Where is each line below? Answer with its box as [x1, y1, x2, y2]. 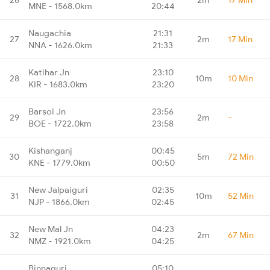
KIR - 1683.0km [28, 78, 87, 90]
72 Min [228, 151, 254, 162]
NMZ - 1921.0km [28, 235, 91, 246]
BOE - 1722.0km [28, 118, 92, 129]
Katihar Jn [28, 66, 69, 78]
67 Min [228, 229, 254, 240]
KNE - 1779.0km [28, 157, 90, 168]
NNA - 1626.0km [28, 39, 92, 51]
